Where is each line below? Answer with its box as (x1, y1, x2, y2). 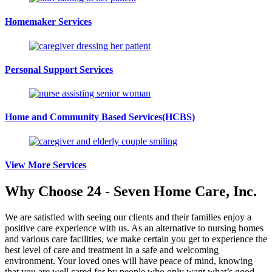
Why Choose (5, 183, 87, 200)
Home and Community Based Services (5, 112, 162, 123)
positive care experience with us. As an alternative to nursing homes (5, 223, 263, 233)
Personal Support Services (5, 64, 113, 75)
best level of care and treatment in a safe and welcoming (5, 245, 219, 255)
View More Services (5, 159, 86, 170)
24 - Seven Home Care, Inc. (87, 183, 257, 200)
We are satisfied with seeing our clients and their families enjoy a (5, 212, 251, 222)
